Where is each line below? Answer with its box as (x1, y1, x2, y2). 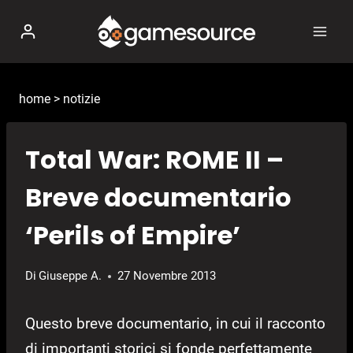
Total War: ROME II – (25, 142, 284, 178)
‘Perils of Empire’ (25, 217, 240, 254)
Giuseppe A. (39, 269, 102, 284)
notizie (63, 91, 100, 106)
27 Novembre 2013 (117, 269, 217, 284)
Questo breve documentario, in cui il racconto (25, 314, 325, 333)
